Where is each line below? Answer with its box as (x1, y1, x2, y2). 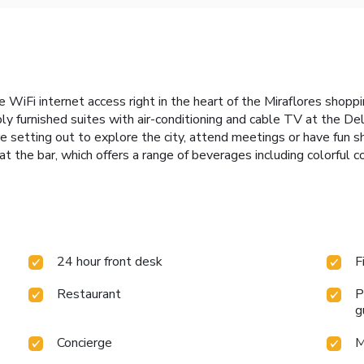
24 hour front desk (57, 253, 163, 271)
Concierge (57, 334, 113, 353)
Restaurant (57, 285, 122, 304)
